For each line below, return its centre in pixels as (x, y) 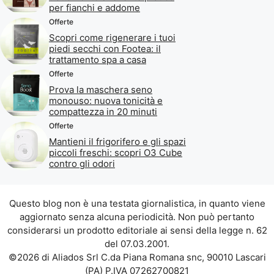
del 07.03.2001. (137, 243)
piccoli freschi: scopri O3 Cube (116, 152)
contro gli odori (82, 163)
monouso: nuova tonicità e (106, 100)
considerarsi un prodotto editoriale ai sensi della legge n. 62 (137, 230)
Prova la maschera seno (101, 89)
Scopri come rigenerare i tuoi (112, 37)
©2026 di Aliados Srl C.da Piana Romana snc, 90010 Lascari (137, 257)
